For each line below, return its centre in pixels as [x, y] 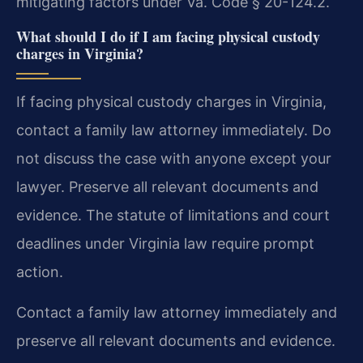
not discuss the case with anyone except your [174, 158]
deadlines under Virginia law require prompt [165, 243]
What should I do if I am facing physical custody [168, 36]
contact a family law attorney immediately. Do [174, 130]
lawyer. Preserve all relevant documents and [167, 186]
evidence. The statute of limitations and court [173, 215]
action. [40, 271]
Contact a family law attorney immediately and [177, 312]
